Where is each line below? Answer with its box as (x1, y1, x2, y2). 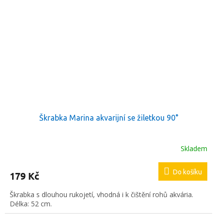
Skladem (181, 143, 207, 153)
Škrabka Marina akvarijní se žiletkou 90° (39, 113, 178, 123)
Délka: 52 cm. (10, 199, 52, 209)
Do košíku (173, 168, 202, 176)
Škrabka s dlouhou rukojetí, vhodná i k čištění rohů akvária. (10, 190, 193, 200)
